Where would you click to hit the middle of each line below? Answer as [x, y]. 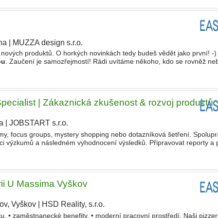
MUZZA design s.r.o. [47, 43]
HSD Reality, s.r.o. [73, 204]
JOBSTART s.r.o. [39, 123]
